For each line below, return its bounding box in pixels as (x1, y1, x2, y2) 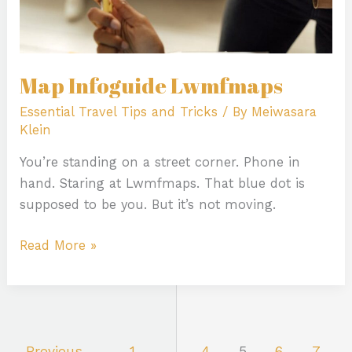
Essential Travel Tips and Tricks (20, 104, 218, 119)
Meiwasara (251, 104, 317, 119)
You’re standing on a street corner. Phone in (20, 155, 301, 170)
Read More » (20, 237, 97, 253)
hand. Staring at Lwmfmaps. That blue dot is (20, 176, 306, 192)
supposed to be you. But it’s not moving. (20, 197, 277, 213)
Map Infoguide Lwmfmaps (20, 71, 284, 101)
